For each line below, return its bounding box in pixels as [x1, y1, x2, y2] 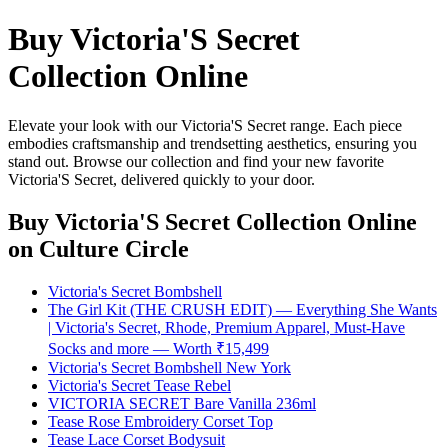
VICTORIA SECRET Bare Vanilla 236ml [48, 394, 316, 412]
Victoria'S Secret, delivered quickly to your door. [8, 170, 315, 188]
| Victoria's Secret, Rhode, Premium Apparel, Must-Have [48, 318, 405, 336]
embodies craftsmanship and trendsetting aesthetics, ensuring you [8, 134, 417, 152]
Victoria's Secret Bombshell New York [48, 358, 291, 376]
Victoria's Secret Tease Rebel [48, 376, 231, 394]
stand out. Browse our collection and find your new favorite [8, 152, 384, 170]
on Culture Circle [8, 235, 189, 262]
